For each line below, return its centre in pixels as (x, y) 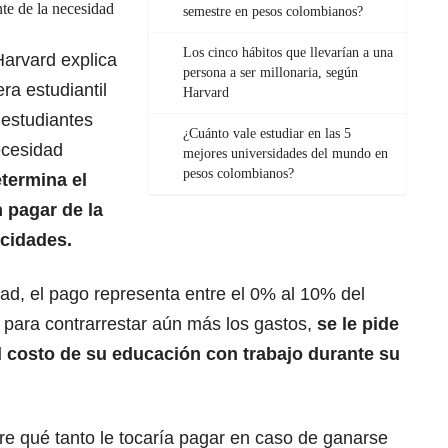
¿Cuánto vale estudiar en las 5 (267, 134)
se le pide (358, 324)
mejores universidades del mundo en (285, 154)
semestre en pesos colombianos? (273, 12)
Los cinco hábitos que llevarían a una (288, 53)
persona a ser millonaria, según (270, 73)
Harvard (206, 93)
